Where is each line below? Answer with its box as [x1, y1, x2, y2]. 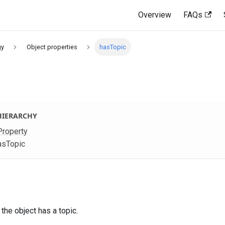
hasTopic [99, 43, 127, 51]
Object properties [26, 43, 77, 51]
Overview [138, 10, 172, 20]
